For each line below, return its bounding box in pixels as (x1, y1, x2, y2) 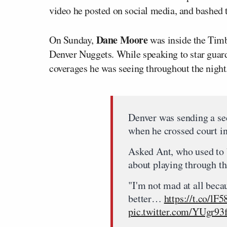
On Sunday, (49, 32, 96, 47)
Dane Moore (96, 32, 148, 47)
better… (128, 191, 164, 205)
